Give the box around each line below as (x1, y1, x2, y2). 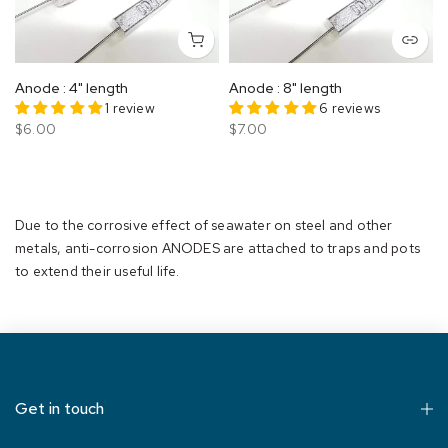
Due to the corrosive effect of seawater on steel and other (15, 215, 393, 234)
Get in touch (15, 397, 104, 419)
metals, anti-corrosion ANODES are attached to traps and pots (15, 238, 421, 257)
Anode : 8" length (229, 78, 342, 97)
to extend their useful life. (15, 261, 180, 280)
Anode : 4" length (15, 78, 128, 97)
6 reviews (319, 98, 381, 117)
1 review (105, 98, 155, 117)
